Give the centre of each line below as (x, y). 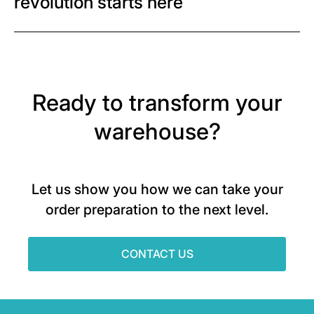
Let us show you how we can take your (157, 190)
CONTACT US (157, 254)
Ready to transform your (157, 103)
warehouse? (157, 132)
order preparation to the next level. (157, 210)
